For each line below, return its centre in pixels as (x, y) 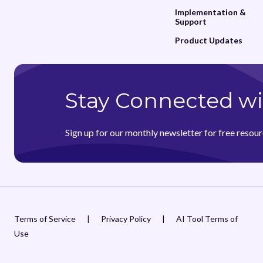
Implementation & (211, 12)
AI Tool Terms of (207, 219)
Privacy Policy (126, 219)
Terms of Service (45, 219)
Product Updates (209, 40)
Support (191, 21)
